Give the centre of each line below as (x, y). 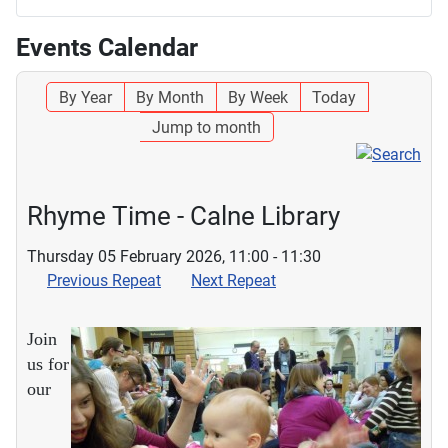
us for (48, 363)
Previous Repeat (104, 280)
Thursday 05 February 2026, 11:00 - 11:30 (174, 256)
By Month (169, 97)
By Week (257, 97)
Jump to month (206, 127)
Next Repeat (233, 280)
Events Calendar (107, 47)
